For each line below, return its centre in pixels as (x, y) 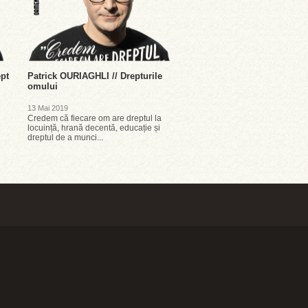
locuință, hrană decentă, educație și (94, 128)
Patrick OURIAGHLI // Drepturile (95, 76)
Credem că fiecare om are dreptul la (95, 118)
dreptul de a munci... (65, 137)
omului (43, 86)
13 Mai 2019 (48, 108)
